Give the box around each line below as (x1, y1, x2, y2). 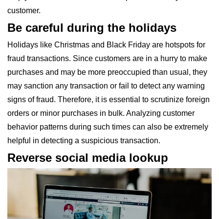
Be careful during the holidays (7, 21, 176, 34)
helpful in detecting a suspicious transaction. (7, 136, 160, 145)
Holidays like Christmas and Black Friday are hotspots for (7, 41, 205, 49)
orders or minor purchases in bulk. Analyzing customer (7, 109, 195, 117)
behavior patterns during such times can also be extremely (7, 123, 208, 131)
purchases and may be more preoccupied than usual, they (7, 68, 207, 76)
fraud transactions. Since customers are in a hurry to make (7, 54, 207, 63)
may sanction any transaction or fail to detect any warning (7, 82, 205, 90)
